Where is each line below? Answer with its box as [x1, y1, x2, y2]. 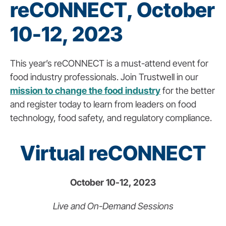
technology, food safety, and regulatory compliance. [10, 112, 212, 123]
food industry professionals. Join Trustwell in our [10, 71, 198, 82]
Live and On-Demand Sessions [52, 200, 174, 211]
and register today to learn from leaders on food [10, 98, 196, 109]
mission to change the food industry [10, 85, 160, 96]
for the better [160, 85, 215, 96]
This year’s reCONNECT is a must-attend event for [10, 58, 208, 69]
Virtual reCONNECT [20, 140, 206, 165]
